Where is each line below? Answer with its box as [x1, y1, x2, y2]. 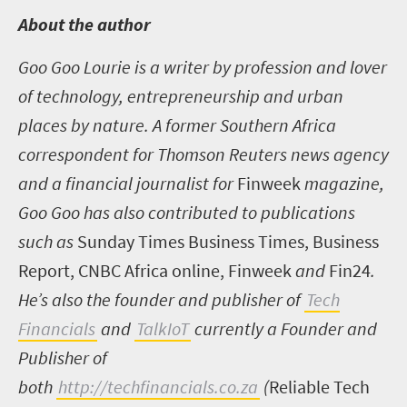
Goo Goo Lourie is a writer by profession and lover [18, 55, 387, 79]
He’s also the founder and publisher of [18, 288, 304, 312]
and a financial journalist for [18, 172, 237, 195]
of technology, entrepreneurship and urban [18, 84, 343, 108]
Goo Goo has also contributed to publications [18, 201, 355, 224]
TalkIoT [136, 317, 189, 341]
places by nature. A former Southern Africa [18, 114, 336, 137]
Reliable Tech [269, 375, 370, 399]
